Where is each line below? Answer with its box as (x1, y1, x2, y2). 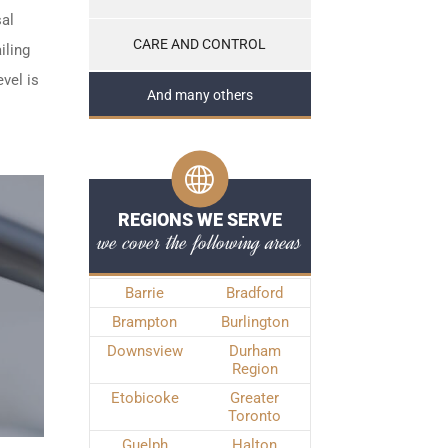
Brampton (112, 313, 177, 331)
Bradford (226, 284, 283, 302)
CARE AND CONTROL (133, 36, 266, 53)
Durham (228, 342, 281, 360)
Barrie (125, 284, 164, 302)
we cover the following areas (97, 227, 302, 257)
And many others (146, 87, 253, 104)
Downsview (106, 342, 183, 360)
